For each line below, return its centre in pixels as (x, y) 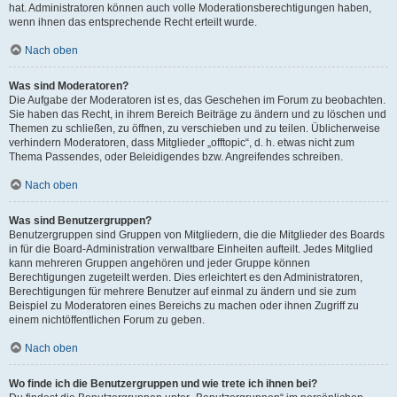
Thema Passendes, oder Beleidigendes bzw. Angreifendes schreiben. (176, 157)
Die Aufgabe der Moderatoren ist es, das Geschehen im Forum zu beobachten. (197, 100)
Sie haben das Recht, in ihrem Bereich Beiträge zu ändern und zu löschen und (198, 114)
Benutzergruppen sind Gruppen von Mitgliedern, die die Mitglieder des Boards (197, 235)
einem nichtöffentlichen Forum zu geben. (107, 320)
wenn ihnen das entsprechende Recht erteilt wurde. (133, 22)
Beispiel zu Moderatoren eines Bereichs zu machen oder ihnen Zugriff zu (184, 306)
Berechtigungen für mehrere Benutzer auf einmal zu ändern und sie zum (183, 292)
